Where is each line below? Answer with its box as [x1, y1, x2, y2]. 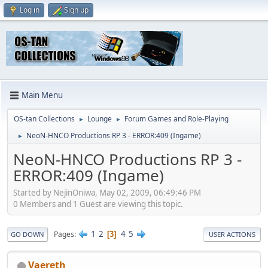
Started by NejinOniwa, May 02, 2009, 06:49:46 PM [13, 187, 201, 199]
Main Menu [22, 90, 63, 101]
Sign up [64, 5, 89, 15]
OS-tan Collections [14, 113, 75, 124]
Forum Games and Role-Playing [124, 113, 229, 124]
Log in [20, 5, 39, 15]
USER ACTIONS [209, 230, 255, 239]
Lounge [87, 113, 112, 124]
